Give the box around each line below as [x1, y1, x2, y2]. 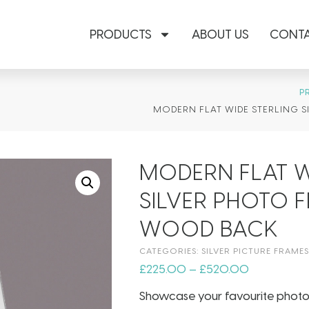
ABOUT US [192, 27, 249, 42]
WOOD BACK [139, 216, 279, 242]
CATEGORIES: [139, 246, 201, 256]
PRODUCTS [90, 27, 152, 42]
